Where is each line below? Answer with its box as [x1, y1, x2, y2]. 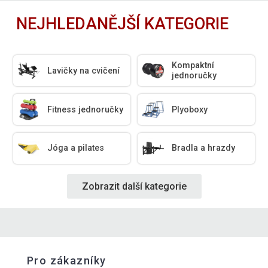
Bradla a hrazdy [172, 143, 236, 154]
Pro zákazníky [26, 254, 106, 267]
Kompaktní [172, 60, 215, 71]
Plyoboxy [172, 104, 208, 115]
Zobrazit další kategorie [81, 181, 187, 193]
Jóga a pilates [47, 143, 105, 154]
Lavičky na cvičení [47, 65, 120, 76]
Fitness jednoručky [47, 104, 124, 115]
